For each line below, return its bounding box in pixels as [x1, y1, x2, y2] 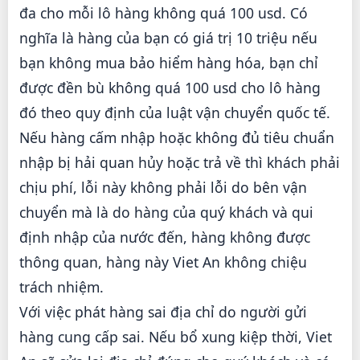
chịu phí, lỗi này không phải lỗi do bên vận [19, 178, 307, 198]
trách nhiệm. [19, 277, 104, 297]
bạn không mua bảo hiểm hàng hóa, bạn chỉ [19, 53, 318, 73]
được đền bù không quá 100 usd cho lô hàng [19, 78, 321, 98]
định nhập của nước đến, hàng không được [19, 227, 310, 247]
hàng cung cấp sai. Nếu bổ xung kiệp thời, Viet [19, 327, 332, 347]
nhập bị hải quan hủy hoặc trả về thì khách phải [19, 153, 340, 173]
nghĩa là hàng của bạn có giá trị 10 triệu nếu [19, 28, 317, 48]
